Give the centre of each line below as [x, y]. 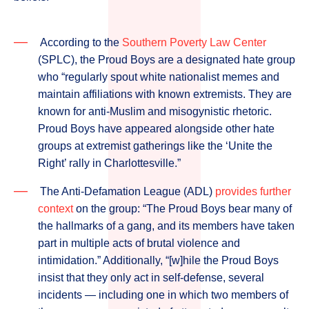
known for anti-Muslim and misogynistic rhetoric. [155, 111]
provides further [253, 191]
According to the [81, 42]
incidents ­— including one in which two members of [163, 295]
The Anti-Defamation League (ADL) [128, 191]
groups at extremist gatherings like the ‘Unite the [155, 146]
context [56, 209]
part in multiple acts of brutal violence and [139, 243]
